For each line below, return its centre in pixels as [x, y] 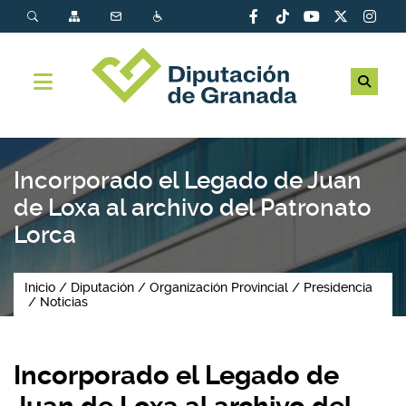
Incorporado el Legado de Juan [188, 180]
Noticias [64, 302]
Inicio [40, 287]
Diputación [102, 287]
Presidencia [338, 287]
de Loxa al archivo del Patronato [193, 208]
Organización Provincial [219, 287]
